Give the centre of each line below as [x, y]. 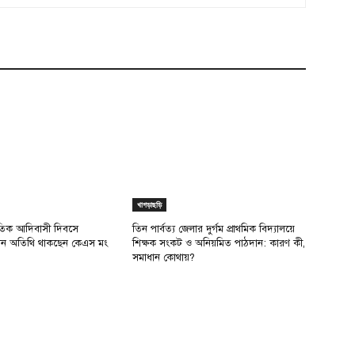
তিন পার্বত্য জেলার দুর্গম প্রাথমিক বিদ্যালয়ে [214, 229]
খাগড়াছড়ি [150, 205]
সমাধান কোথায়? [164, 258]
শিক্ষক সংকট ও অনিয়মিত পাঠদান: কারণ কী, [219, 244]
